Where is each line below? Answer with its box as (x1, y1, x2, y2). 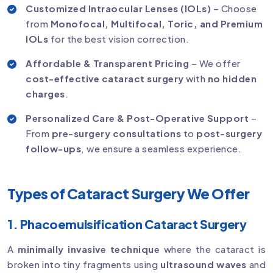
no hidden (207, 73, 257, 85)
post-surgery (196, 127, 262, 140)
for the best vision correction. (48, 33, 189, 45)
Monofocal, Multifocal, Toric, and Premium (50, 18, 263, 30)
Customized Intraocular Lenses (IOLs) (26, 2, 211, 15)
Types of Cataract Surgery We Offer (7, 185, 250, 203)
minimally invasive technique (18, 243, 160, 255)
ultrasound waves (160, 258, 247, 271)
